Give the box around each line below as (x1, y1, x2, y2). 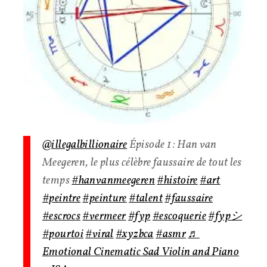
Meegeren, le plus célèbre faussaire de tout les (42, 155, 242, 171)
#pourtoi (42, 226, 84, 243)
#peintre (42, 191, 81, 207)
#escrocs (42, 209, 81, 225)
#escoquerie (152, 209, 206, 225)
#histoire (157, 173, 198, 189)
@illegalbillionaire (42, 137, 128, 153)
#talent (129, 191, 163, 207)
